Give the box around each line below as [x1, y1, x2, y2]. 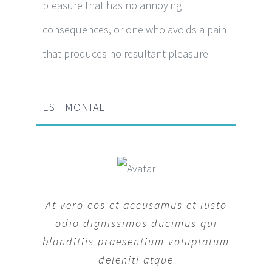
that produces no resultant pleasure [42, 46, 208, 61]
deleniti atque [98, 252, 174, 267]
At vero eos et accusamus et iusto [45, 197, 227, 212]
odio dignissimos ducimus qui [55, 216, 217, 230]
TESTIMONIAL [36, 100, 105, 114]
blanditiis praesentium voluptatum [42, 234, 229, 248]
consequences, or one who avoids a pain [42, 22, 226, 36]
